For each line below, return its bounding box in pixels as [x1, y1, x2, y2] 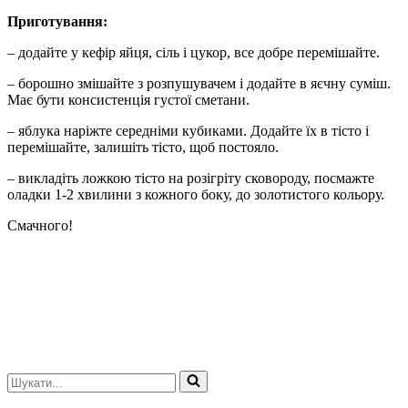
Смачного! [7, 217, 73, 233]
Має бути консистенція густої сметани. [7, 91, 250, 107]
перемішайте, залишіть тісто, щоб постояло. [7, 138, 279, 155]
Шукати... [6, 369, 67, 385]
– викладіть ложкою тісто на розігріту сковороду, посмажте [7, 169, 374, 186]
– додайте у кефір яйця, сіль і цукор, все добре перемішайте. [7, 44, 380, 60]
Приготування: [7, 13, 107, 29]
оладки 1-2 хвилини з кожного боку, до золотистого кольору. [7, 186, 384, 202]
